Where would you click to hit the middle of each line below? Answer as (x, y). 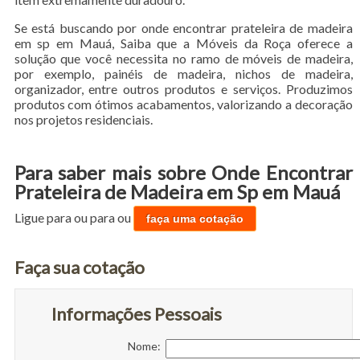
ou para (95, 217)
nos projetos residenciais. (83, 119)
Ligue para (44, 217)
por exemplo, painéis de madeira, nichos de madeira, (184, 73)
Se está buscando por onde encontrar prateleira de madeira (184, 27)
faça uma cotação (194, 218)
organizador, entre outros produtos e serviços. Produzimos (184, 88)
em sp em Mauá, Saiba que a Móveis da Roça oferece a (184, 43)
